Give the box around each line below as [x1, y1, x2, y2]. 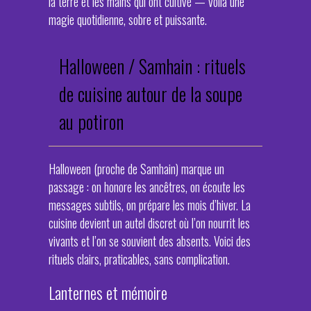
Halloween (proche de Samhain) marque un [49, 160, 224, 178]
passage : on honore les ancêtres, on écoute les [49, 178, 245, 196]
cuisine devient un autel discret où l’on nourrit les [49, 214, 250, 232]
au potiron [59, 108, 124, 135]
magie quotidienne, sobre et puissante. [49, 10, 207, 28]
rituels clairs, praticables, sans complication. [49, 250, 230, 268]
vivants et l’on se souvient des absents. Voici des [49, 232, 251, 250]
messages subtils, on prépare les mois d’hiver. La [49, 196, 251, 214]
